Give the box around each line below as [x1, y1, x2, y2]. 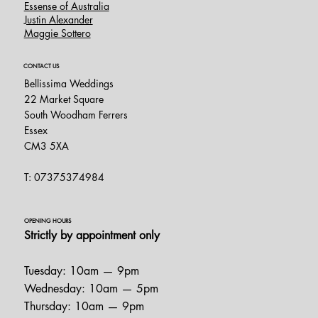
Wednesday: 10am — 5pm [23, 281, 158, 297]
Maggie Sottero [23, 26, 91, 40]
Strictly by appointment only [23, 228, 160, 243]
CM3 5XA [23, 138, 69, 153]
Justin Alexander [23, 13, 93, 27]
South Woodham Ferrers [23, 107, 128, 121]
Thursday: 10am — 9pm [23, 299, 144, 314]
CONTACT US [23, 62, 60, 70]
